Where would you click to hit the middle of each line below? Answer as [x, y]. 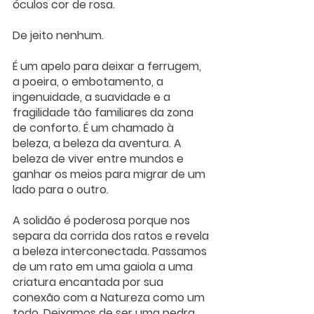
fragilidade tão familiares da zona [104, 113]
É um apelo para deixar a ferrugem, [108, 67]
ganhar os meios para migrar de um [110, 175]
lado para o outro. [61, 190]
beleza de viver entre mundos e [100, 159]
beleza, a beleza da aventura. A [98, 144]
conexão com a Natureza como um [110, 298]
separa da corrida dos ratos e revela [112, 236]
